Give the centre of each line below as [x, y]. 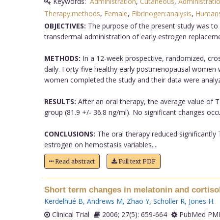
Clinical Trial [69, 214]
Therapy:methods [72, 13]
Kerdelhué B [63, 201]
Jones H [201, 201]
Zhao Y [138, 201]
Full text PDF [136, 161]
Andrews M [105, 201]
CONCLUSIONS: [69, 134]
